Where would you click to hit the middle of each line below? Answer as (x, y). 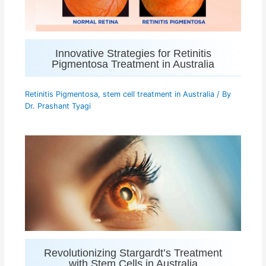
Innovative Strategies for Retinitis (133, 53)
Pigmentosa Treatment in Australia (133, 64)
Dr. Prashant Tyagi (58, 106)
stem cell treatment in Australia (158, 94)
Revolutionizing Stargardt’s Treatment (133, 253)
